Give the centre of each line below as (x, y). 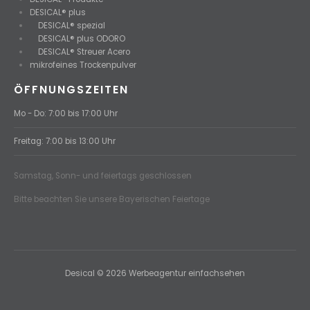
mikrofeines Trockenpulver (83, 65)
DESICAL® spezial (68, 25)
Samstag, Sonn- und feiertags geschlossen (103, 175)
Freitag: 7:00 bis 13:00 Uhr (65, 141)
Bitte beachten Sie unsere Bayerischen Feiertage (112, 199)
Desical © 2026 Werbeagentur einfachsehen (155, 273)
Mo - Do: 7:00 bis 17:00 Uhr (66, 113)
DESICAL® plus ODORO (78, 38)
